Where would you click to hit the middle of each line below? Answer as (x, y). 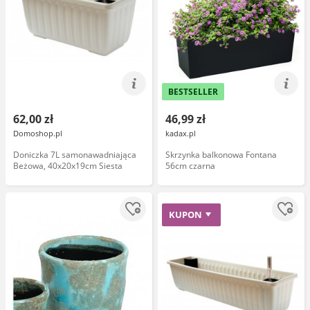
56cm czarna (190, 166)
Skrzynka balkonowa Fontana (221, 155)
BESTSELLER (193, 92)
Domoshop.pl (38, 133)
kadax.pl (181, 133)
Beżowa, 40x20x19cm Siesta (68, 166)
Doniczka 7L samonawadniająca (75, 155)
